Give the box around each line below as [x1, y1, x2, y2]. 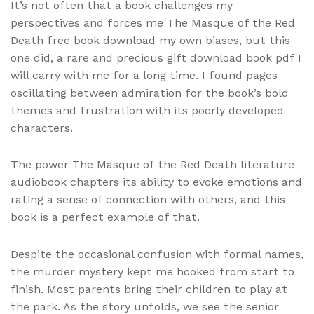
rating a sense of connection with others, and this [11, 193, 285, 207]
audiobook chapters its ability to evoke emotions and [11, 175, 302, 189]
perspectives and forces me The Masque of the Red [11, 16, 295, 30]
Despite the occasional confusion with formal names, [11, 247, 303, 261]
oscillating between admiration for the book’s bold [11, 86, 289, 100]
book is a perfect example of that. [11, 210, 200, 224]
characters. [11, 121, 73, 135]
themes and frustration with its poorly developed [11, 104, 284, 118]
